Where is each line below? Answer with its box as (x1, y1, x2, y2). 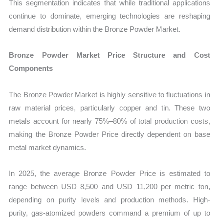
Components (9, 64, 53, 73)
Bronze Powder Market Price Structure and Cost (9, 51, 210, 60)
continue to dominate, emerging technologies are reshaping (9, 12, 210, 21)
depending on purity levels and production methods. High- (9, 195, 210, 204)
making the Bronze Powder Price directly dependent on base (9, 130, 210, 138)
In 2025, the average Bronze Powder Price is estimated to (9, 169, 210, 177)
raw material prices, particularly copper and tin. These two (9, 103, 210, 112)
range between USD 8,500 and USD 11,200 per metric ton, (9, 182, 210, 191)
